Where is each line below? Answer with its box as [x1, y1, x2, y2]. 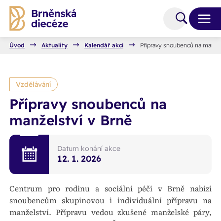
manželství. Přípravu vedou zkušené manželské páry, [9, 206, 212, 218]
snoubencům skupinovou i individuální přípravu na [9, 194, 212, 206]
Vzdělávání [16, 79, 51, 89]
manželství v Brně [9, 111, 132, 129]
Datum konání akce [57, 144, 121, 153]
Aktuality [41, 41, 68, 49]
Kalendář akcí [84, 41, 123, 49]
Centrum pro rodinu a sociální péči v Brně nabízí [9, 183, 212, 194]
